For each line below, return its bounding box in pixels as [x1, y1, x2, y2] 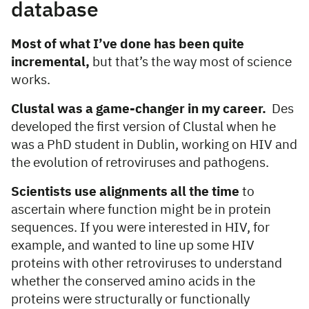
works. [11, 74, 50, 88]
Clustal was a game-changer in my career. [11, 103, 269, 117]
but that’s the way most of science [92, 56, 292, 70]
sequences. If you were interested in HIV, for [11, 221, 270, 235]
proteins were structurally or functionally [11, 293, 250, 307]
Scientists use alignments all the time [11, 186, 239, 199]
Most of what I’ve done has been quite [11, 38, 244, 52]
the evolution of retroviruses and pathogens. [11, 157, 269, 170]
